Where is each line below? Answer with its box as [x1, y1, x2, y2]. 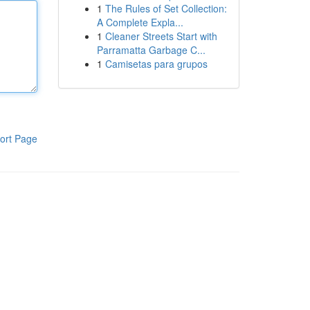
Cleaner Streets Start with [104, 29, 217, 43]
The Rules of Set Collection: [104, 1, 227, 15]
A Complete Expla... [96, 15, 183, 29]
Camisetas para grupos [104, 57, 208, 71]
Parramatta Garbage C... [96, 43, 206, 57]
